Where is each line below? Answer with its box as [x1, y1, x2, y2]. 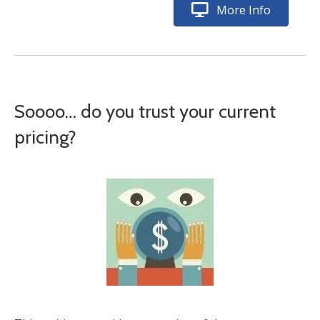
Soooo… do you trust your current [14, 100, 276, 123]
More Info [216, 2, 271, 18]
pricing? [14, 126, 76, 149]
